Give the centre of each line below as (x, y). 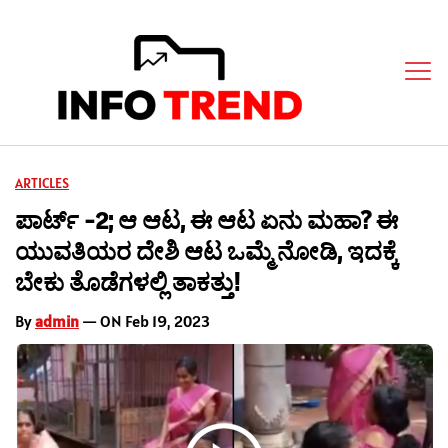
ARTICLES (42, 182)
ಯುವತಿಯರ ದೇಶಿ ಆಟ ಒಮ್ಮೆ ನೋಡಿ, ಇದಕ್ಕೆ (206, 251)
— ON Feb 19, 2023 (144, 320)
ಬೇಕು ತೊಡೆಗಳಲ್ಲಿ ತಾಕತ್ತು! (128, 282)
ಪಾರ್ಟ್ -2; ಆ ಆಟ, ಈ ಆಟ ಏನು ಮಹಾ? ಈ (206, 220)
